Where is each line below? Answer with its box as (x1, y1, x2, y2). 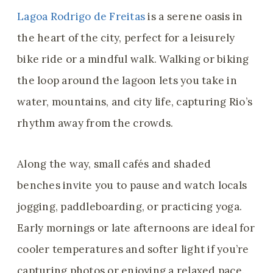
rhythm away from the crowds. (17, 116, 174, 130)
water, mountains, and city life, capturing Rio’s (17, 95, 253, 109)
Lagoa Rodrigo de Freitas (17, 10, 146, 24)
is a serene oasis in (145, 10, 243, 24)
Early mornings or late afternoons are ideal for (17, 221, 255, 235)
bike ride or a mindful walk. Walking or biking (17, 52, 249, 66)
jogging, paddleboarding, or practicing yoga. (17, 200, 243, 214)
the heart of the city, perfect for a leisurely (17, 31, 235, 45)
